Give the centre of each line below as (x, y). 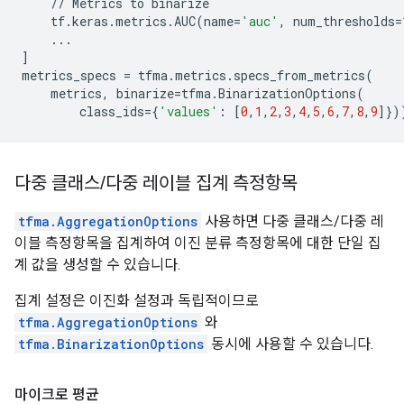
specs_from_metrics (299, 75)
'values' (188, 111)
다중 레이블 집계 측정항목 (202, 184)
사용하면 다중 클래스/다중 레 (293, 221)
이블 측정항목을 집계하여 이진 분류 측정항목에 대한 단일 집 (198, 243)
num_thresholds (344, 21)
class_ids (112, 111)
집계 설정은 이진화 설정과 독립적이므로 (137, 301)
